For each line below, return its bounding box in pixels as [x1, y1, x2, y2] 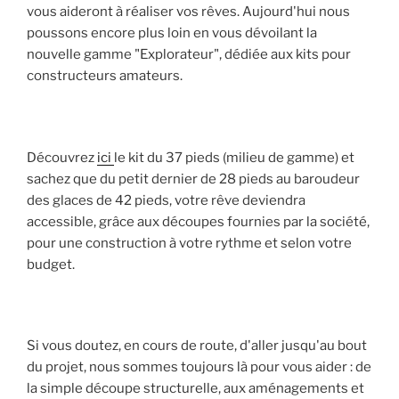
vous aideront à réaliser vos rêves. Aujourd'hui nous [27, 4, 350, 20]
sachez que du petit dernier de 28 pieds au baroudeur [27, 170, 360, 187]
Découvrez [27, 149, 97, 166]
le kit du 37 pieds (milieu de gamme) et [114, 149, 354, 166]
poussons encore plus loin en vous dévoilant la [27, 25, 317, 42]
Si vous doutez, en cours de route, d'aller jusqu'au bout [27, 338, 367, 354]
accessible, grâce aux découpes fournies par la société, [27, 213, 370, 230]
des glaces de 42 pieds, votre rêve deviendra [27, 191, 305, 208]
